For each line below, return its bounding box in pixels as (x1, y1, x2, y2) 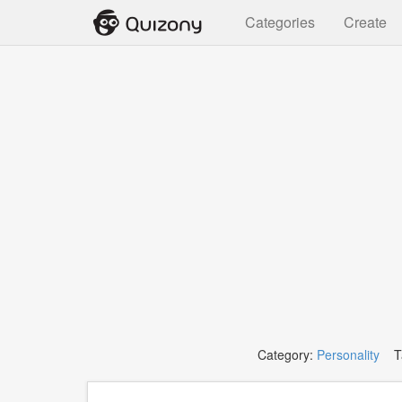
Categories (245, 12, 315, 32)
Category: (258, 345, 317, 363)
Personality (317, 345, 380, 363)
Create (344, 12, 387, 32)
